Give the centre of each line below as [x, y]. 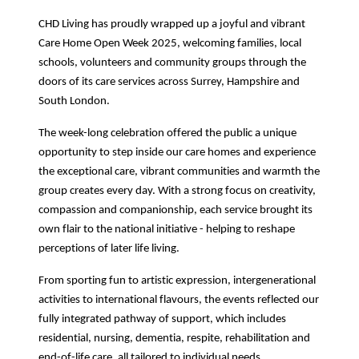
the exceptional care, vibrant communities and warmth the [179, 172]
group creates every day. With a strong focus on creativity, [177, 191]
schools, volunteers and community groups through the [172, 63]
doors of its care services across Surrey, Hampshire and [169, 82]
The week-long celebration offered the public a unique [167, 133]
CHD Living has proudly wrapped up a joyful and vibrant [172, 24]
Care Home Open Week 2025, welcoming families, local [170, 44]
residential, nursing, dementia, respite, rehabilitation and [174, 339]
